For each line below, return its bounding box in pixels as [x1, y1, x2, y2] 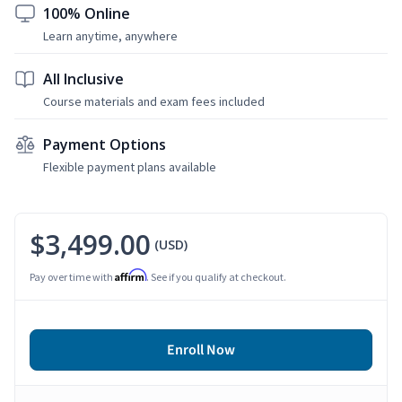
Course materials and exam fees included [43, 92, 265, 109]
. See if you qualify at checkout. [146, 269, 286, 284]
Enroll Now [167, 339, 235, 360]
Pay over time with [30, 269, 115, 284]
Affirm [115, 267, 146, 282]
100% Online [43, 3, 130, 23]
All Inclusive [43, 68, 124, 89]
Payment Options [43, 134, 166, 154]
